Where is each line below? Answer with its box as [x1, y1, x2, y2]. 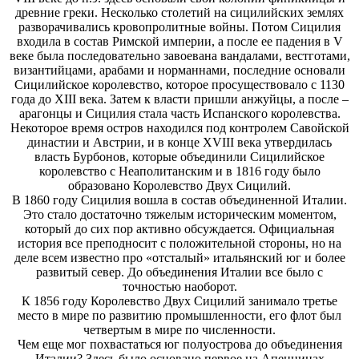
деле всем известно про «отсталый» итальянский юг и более [14, 251, 345, 264]
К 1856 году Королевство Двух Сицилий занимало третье [22, 294, 337, 308]
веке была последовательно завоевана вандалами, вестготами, [9, 49, 350, 63]
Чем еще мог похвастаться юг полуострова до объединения [17, 337, 342, 351]
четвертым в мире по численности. [83, 323, 276, 337]
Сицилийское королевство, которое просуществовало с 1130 [14, 78, 345, 91]
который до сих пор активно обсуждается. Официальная [25, 222, 334, 236]
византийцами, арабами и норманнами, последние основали [14, 63, 345, 77]
